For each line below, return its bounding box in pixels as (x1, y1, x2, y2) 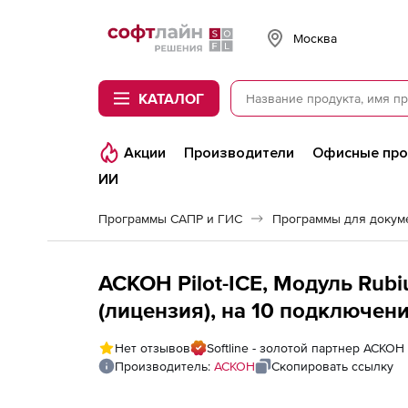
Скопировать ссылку (271, 359, 393, 373)
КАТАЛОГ (138, 90, 204, 107)
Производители (184, 144, 294, 162)
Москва (293, 30, 337, 46)
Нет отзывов (115, 341, 190, 355)
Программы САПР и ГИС (98, 211, 242, 226)
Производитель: (115, 359, 214, 373)
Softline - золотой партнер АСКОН (207, 341, 404, 355)
